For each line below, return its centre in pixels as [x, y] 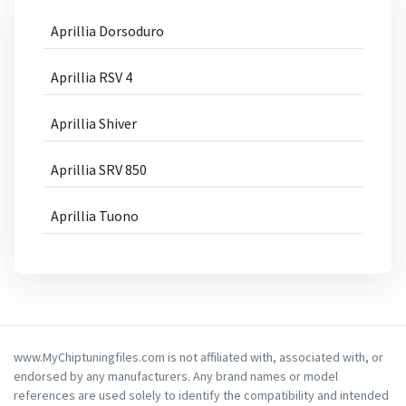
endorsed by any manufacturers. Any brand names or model [176, 376]
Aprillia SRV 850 [99, 169]
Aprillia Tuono [95, 216]
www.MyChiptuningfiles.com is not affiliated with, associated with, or [198, 357]
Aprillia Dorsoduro [107, 31]
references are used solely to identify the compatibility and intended [201, 395]
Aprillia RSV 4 [92, 77]
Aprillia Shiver [94, 123]
